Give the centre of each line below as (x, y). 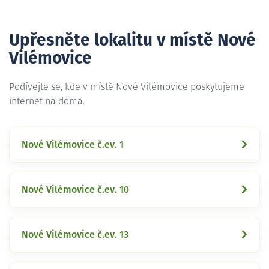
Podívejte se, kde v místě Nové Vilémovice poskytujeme (127, 87)
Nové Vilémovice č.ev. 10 (75, 189)
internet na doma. (47, 101)
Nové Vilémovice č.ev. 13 (75, 234)
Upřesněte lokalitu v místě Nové (132, 41)
